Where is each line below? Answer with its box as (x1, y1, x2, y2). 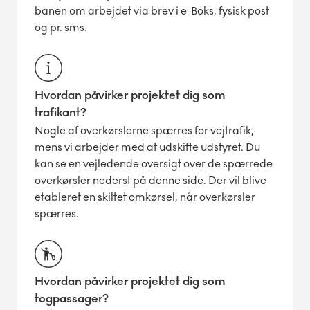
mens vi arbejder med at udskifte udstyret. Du (35, 140, 260, 154)
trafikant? (35, 104, 86, 120)
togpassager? (35, 291, 109, 306)
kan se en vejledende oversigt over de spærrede (35, 156, 273, 170)
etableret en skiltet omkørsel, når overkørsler (35, 190, 255, 203)
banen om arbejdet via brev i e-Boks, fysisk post (35, 3, 269, 17)
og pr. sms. (35, 20, 87, 34)
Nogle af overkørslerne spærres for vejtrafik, (35, 123, 254, 137)
